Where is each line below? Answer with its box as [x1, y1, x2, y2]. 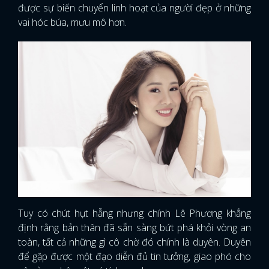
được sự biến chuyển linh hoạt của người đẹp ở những [18, 1, 251, 15]
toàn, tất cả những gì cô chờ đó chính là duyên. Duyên [18, 235, 251, 249]
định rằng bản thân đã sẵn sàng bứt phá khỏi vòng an [18, 220, 251, 234]
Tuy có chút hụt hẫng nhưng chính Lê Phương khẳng [18, 206, 251, 220]
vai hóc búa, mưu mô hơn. [18, 16, 129, 29]
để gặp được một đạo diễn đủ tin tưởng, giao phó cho [18, 249, 251, 263]
